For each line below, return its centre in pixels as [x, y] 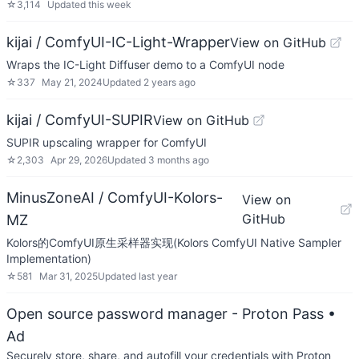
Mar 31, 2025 [69, 276]
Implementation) [49, 258]
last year [158, 276]
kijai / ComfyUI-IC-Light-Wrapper [118, 42]
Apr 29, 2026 [79, 160]
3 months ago [179, 160]
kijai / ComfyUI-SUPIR [80, 120]
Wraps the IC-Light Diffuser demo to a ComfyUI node [145, 65]
